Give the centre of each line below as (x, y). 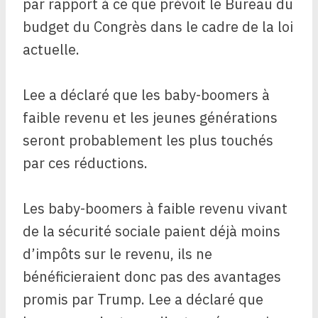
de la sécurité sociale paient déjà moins (152, 231)
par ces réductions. (85, 163)
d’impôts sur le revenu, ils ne (117, 254)
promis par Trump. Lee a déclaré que (143, 300)
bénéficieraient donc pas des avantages (152, 277)
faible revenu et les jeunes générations (150, 118)
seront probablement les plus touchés (148, 141)
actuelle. (51, 50)
